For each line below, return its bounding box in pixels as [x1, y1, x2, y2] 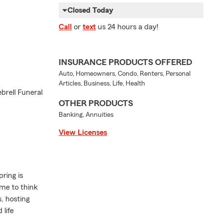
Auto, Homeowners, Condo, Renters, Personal [59, 70, 191, 78]
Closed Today [67, 6, 113, 15]
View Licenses [59, 129, 107, 137]
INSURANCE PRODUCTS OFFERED [59, 58, 192, 67]
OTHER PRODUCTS [59, 99, 133, 108]
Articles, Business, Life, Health [59, 80, 145, 88]
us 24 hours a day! [98, 23, 158, 31]
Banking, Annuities [59, 111, 113, 119]
